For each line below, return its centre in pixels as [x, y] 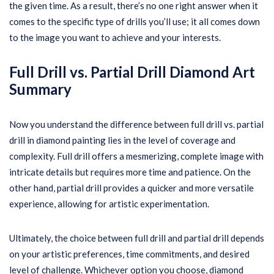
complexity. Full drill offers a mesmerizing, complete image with [136, 156]
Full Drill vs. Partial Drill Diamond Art [132, 72]
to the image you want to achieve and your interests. [115, 37]
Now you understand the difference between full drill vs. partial [136, 124]
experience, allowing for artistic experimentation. [109, 204]
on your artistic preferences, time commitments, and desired [129, 254]
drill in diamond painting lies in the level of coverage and [122, 140]
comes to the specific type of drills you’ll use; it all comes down [135, 21]
